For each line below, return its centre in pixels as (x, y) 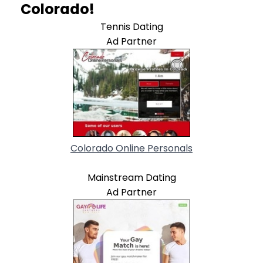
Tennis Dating (131, 26)
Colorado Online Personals (131, 148)
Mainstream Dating (131, 177)
